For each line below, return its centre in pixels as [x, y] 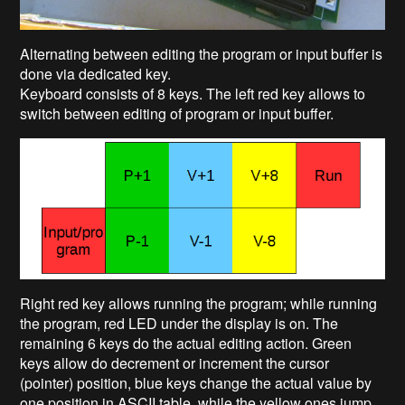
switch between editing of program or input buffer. [177, 114]
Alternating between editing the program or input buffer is [202, 54]
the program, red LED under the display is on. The [179, 324]
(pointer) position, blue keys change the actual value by [196, 383]
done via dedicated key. [96, 74]
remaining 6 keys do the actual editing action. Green [186, 344]
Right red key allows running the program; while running [199, 304]
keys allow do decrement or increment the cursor [175, 363]
